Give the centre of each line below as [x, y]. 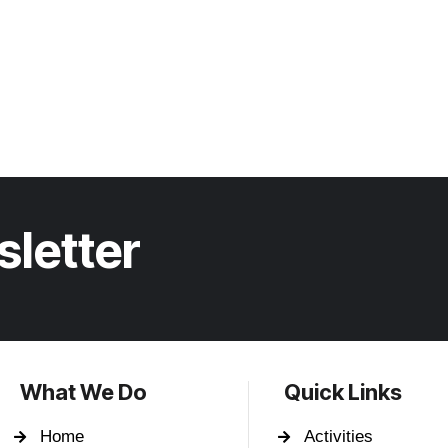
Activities [338, 436]
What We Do [83, 392]
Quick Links [342, 392]
